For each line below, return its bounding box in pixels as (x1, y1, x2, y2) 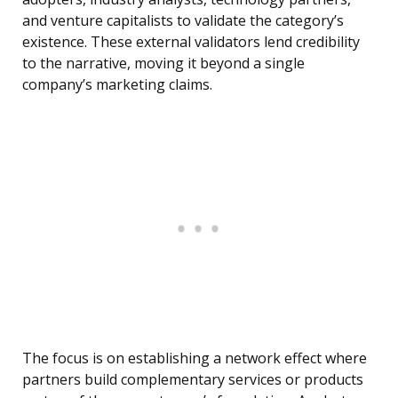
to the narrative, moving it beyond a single (22, 53, 305, 74)
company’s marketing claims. (22, 75, 212, 95)
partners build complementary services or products (22, 370, 363, 390)
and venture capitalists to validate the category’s (22, 11, 344, 31)
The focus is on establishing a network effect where (22, 348, 367, 369)
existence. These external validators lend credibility (22, 32, 360, 52)
